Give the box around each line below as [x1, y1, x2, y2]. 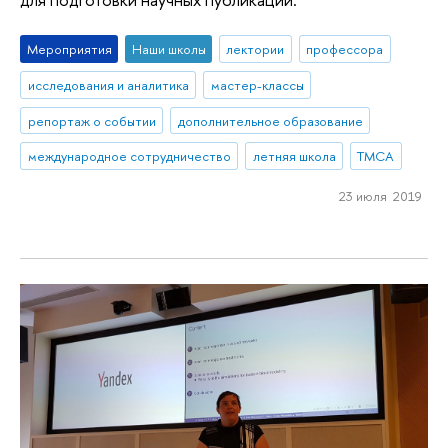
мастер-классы [210, 75, 304, 94]
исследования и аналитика [27, 75, 189, 94]
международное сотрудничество [27, 147, 231, 166]
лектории [226, 39, 285, 58]
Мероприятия [26, 39, 112, 58]
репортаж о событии [27, 111, 156, 130]
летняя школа [252, 147, 336, 166]
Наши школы [131, 39, 206, 58]
